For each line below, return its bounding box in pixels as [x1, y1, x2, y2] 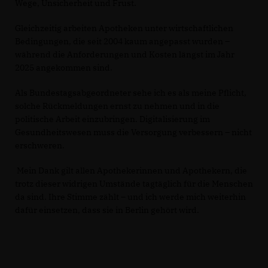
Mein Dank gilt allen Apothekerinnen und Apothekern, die [15, 165, 247, 176]
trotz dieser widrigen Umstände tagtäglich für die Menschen [15, 178, 253, 189]
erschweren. [15, 139, 65, 151]
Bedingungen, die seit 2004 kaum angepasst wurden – [15, 35, 230, 47]
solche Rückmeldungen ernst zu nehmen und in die [15, 100, 220, 111]
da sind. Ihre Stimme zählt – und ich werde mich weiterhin [15, 191, 246, 202]
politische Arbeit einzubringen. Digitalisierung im [15, 113, 210, 124]
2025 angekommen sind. [15, 62, 112, 73]
